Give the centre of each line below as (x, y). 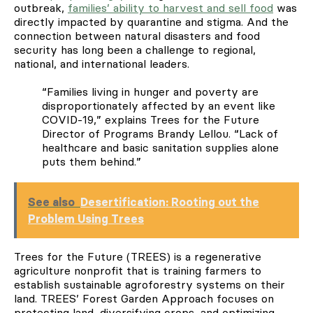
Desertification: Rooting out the (170, 202)
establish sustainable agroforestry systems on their (150, 284)
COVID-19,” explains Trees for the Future (151, 119)
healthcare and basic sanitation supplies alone (160, 147)
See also (51, 202)
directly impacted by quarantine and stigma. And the (151, 21)
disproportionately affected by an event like (159, 105)
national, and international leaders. (102, 63)
